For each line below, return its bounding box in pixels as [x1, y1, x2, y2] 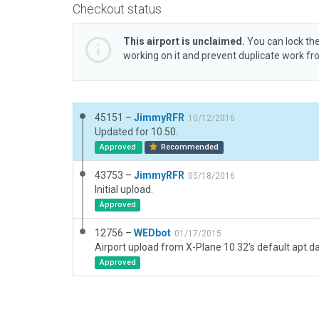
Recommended [159, 142, 219, 152]
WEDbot [134, 227, 171, 239]
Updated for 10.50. [95, 126, 178, 137]
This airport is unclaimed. [123, 36, 245, 47]
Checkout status [73, 1, 162, 16]
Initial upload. [95, 184, 153, 195]
